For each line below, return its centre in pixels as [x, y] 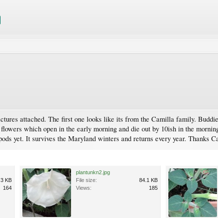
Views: [84, 188]
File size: [86, 180]
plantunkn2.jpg [93, 172]
